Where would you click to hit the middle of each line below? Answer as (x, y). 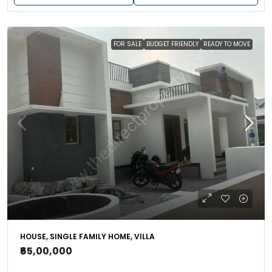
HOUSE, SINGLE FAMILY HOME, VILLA (87, 236)
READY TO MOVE (227, 44)
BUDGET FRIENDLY (172, 44)
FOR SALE (127, 44)
